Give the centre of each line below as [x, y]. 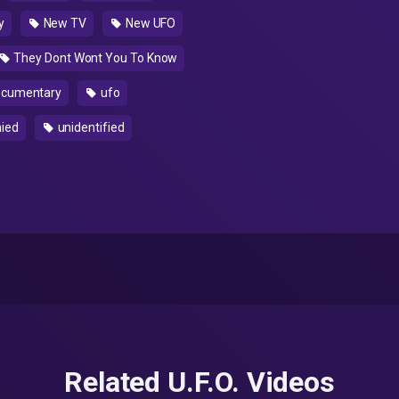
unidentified [90, 127]
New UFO [149, 23]
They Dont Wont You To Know [94, 58]
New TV [64, 23]
